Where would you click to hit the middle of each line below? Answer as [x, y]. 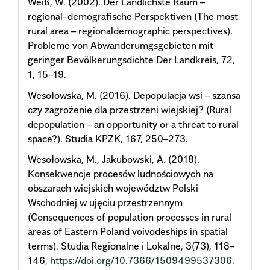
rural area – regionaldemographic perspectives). [130, 31]
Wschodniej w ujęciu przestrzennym [105, 203]
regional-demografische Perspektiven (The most [133, 17]
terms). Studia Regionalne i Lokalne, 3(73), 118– [131, 246]
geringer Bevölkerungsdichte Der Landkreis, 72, [131, 60]
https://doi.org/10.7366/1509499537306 [141, 261]
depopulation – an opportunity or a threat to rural [133, 124]
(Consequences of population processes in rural [130, 217]
